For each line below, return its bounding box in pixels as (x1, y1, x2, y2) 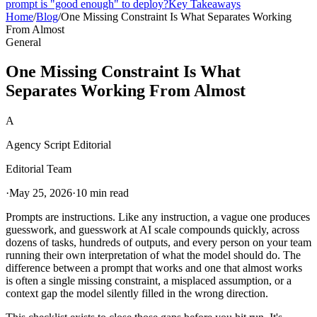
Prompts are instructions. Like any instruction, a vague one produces (6, 211, 310, 224)
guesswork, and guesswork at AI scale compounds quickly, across (6, 224, 299, 236)
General (6, 35, 41, 48)
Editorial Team (6, 163, 71, 175)
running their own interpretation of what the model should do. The (6, 249, 301, 262)
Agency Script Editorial (6, 139, 111, 151)
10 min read (76, 187, 129, 200)
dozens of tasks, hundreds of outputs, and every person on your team (6, 236, 311, 249)
